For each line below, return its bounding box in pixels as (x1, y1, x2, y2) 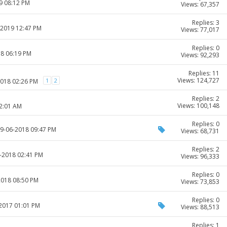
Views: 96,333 (181, 152, 219, 161)
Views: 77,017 (181, 25, 219, 34)
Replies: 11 (188, 69, 219, 78)
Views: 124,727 (177, 76, 219, 85)
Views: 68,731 (181, 127, 219, 136)
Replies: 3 (192, 18, 219, 27)
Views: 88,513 (181, 203, 219, 212)
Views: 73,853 (181, 177, 219, 186)
